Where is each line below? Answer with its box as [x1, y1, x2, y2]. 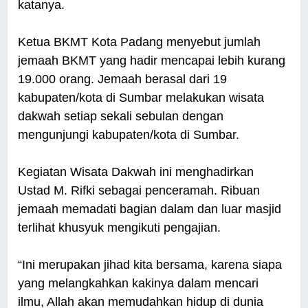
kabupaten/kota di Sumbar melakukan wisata [18, 91, 265, 105]
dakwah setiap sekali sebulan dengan [18, 109, 224, 124]
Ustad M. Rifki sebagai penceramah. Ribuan [18, 184, 261, 198]
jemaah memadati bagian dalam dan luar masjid [18, 202, 282, 217]
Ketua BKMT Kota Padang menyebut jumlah [18, 35, 261, 49]
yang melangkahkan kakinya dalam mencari [18, 276, 259, 291]
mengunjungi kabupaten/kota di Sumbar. [18, 128, 243, 142]
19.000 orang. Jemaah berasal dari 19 [18, 72, 228, 87]
